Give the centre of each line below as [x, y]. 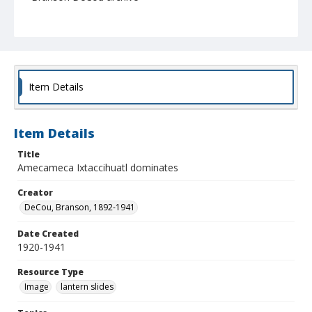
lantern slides [87, 287]
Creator [35, 193]
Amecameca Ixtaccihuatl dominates [98, 168]
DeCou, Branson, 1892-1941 [80, 208]
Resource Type [50, 272]
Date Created [48, 234]
